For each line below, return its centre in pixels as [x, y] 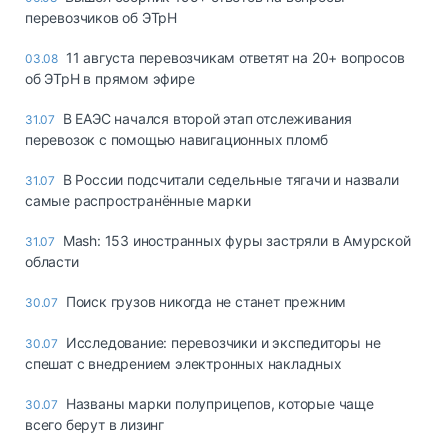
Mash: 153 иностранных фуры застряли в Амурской [236, 240]
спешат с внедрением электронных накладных [183, 363]
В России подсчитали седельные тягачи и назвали [230, 179]
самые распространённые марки [138, 200]
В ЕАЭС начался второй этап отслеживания [207, 118]
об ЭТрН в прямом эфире [110, 78]
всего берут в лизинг [95, 424]
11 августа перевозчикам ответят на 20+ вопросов [235, 57]
